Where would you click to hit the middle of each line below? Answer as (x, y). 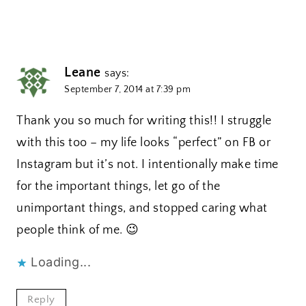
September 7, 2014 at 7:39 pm (127, 89)
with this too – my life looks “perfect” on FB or (143, 143)
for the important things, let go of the (119, 187)
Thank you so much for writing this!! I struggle (144, 121)
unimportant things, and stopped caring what (142, 209)
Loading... (61, 262)
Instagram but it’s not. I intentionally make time (148, 165)
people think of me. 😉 (78, 231)
